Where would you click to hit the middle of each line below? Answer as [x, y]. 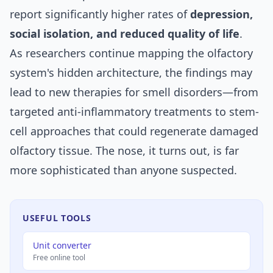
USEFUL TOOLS [57, 218]
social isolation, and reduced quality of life [125, 33]
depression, [222, 14]
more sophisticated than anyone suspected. [123, 170]
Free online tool [59, 257]
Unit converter [62, 245]
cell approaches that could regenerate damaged [134, 131]
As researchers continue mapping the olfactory [131, 53]
